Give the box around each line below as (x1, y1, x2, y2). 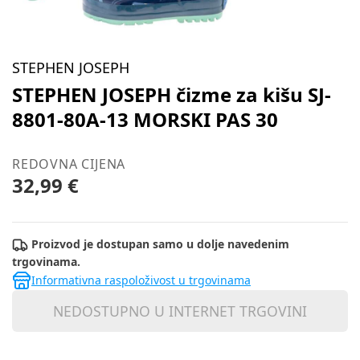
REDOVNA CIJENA (12, 155, 126, 173)
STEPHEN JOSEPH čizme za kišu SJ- (12, 81, 331, 108)
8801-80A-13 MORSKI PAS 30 (12, 106, 278, 133)
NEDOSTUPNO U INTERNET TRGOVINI (53, 301, 307, 321)
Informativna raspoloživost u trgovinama (31, 272, 251, 288)
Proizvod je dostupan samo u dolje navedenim (28, 236, 289, 252)
